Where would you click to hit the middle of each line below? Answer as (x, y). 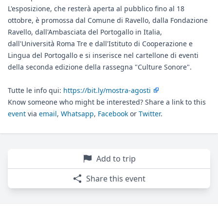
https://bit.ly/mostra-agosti (107, 91)
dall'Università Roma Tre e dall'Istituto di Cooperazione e (100, 44)
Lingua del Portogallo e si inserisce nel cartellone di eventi (103, 55)
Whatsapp (77, 114)
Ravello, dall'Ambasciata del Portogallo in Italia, (85, 32)
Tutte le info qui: (36, 91)
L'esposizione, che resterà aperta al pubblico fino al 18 (96, 9)
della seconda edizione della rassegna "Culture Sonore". (100, 67)
